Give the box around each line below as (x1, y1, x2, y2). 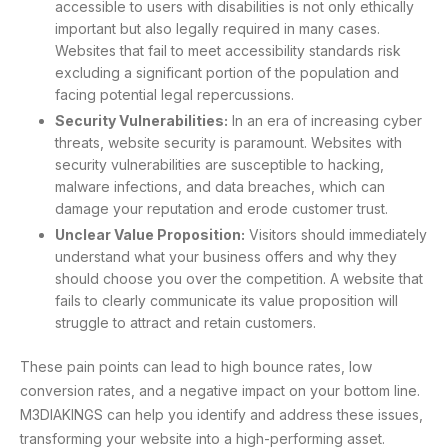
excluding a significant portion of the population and (55, 63, 399, 81)
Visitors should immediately (245, 226, 427, 244)
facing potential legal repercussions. (55, 85, 294, 103)
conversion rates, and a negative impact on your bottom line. (20, 382, 420, 400)
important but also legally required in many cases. (55, 19, 380, 37)
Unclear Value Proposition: (55, 226, 245, 244)
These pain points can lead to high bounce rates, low (20, 358, 372, 376)
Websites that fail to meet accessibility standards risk (55, 41, 401, 59)
